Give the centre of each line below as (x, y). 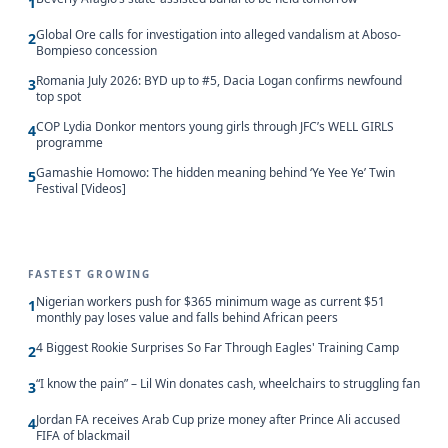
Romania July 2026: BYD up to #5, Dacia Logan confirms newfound (219, 81)
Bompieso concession (96, 51)
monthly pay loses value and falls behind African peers (187, 318)
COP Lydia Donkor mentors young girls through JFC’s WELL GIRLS (215, 127)
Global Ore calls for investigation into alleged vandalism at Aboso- (218, 35)
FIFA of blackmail (83, 436)
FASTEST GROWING (89, 274)
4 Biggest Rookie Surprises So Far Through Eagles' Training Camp (217, 348)
